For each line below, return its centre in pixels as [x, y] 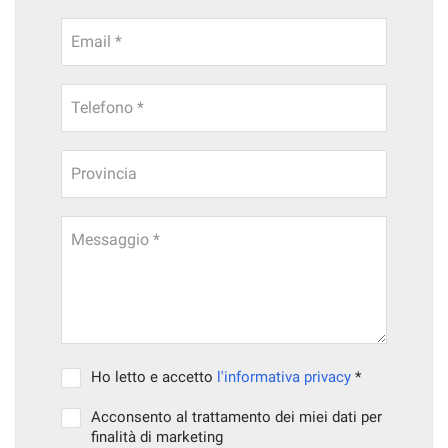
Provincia [104, 173]
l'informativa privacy [284, 377]
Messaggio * [115, 239]
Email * [96, 41]
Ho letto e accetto [154, 377]
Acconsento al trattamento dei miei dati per [237, 417]
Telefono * [107, 107]
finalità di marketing [157, 437]
